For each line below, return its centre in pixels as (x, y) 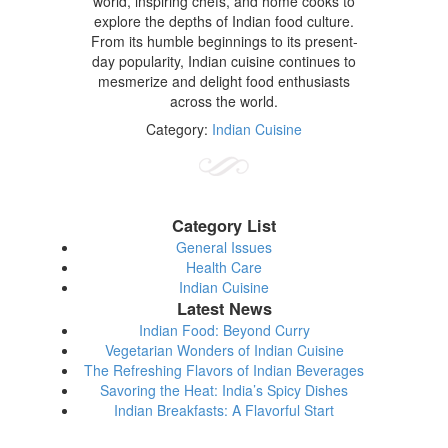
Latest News (224, 308)
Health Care (224, 266)
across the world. (224, 100)
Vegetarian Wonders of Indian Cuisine (224, 349)
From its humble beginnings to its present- (224, 40)
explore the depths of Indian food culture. (224, 20)
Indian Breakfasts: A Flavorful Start (224, 409)
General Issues (224, 246)
